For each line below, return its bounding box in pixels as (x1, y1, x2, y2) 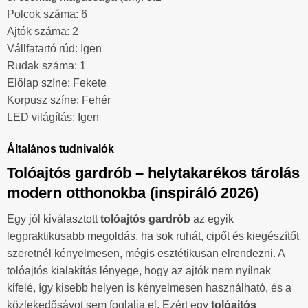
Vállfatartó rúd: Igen (7, 43, 102, 55)
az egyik (190, 213, 234, 225)
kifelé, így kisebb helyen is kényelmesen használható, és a (7, 282, 291, 294)
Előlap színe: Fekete (7, 77, 107, 89)
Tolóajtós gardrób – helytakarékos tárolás (7, 164, 300, 181)
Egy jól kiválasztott (7, 213, 100, 225)
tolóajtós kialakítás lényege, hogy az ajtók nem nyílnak (7, 265, 271, 277)
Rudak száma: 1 (7, 60, 86, 72)
